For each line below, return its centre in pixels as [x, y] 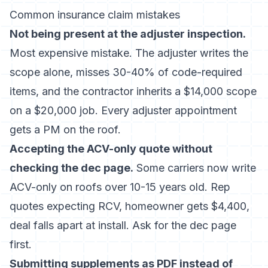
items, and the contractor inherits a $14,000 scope [133, 91]
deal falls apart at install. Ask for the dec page [123, 225]
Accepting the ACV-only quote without [111, 149]
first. [21, 244]
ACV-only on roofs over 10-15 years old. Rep [120, 187]
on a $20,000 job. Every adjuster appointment [123, 110]
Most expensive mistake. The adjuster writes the [129, 53]
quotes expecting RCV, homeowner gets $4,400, [130, 206]
